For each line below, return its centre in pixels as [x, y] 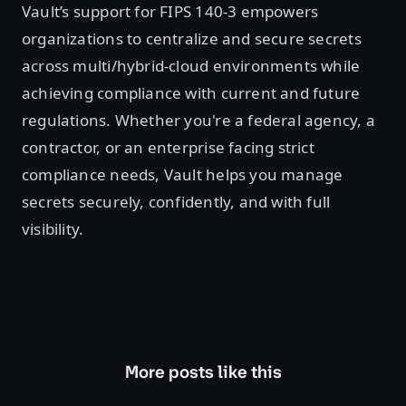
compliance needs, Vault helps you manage [183, 175]
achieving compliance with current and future [191, 93]
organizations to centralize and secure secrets [192, 39]
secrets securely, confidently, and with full [176, 202]
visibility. [53, 229]
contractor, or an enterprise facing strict [168, 148]
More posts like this [203, 372]
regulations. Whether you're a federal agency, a [198, 121]
